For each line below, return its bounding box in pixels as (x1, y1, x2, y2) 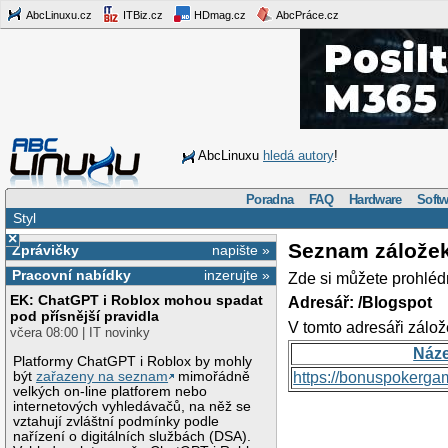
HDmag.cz (191, 8, 246, 21)
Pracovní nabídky (11, 267, 131, 284)
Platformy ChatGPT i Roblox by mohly (13, 353, 253, 369)
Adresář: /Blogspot (288, 294, 433, 312)
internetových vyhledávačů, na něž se (13, 398, 252, 414)
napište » (212, 241, 271, 258)
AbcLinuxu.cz (24, 8, 92, 21)
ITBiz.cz (120, 8, 163, 21)
